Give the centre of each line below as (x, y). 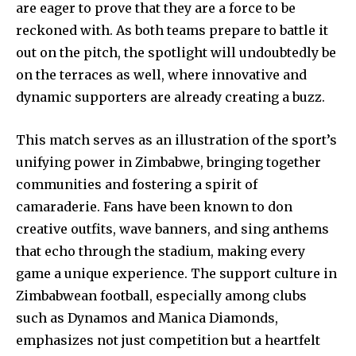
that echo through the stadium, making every (161, 251)
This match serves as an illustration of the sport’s (176, 139)
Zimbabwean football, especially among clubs (161, 295)
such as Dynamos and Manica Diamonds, (147, 317)
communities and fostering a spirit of (137, 184)
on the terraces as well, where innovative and (161, 74)
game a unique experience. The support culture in (176, 273)
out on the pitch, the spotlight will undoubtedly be (176, 52)
